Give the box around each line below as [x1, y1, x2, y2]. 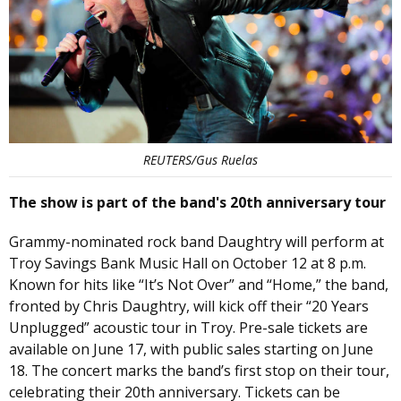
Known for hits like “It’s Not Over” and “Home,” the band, [9, 275, 388, 295]
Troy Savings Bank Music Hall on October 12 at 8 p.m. [9, 253, 366, 274]
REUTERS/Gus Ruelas [143, 151, 258, 169]
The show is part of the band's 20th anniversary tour [9, 192, 386, 213]
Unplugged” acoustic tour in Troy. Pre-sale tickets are [9, 318, 368, 338]
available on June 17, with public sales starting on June [9, 339, 373, 360]
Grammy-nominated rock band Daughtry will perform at [9, 232, 384, 252]
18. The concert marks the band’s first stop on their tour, [9, 361, 389, 381]
